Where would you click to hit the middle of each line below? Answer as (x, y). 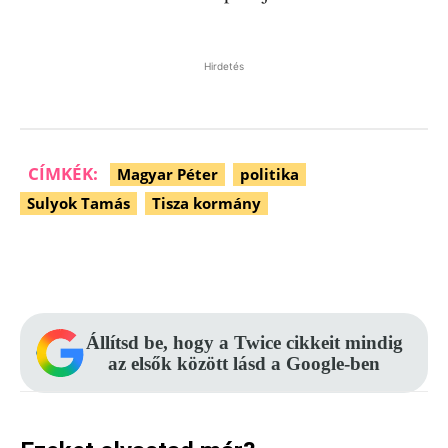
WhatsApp (384, 262)
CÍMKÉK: (63, 173)
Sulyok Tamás (78, 203)
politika (269, 174)
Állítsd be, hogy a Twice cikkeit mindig (244, 342)
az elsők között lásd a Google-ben (244, 363)
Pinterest (238, 262)
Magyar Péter (167, 174)
